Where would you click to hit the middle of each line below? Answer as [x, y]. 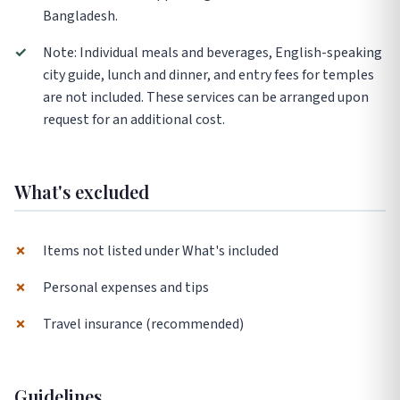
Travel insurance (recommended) [143, 325]
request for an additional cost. [134, 120]
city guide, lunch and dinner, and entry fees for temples [208, 75]
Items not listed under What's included [161, 251]
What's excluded [82, 192]
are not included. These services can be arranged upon [206, 98]
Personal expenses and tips [126, 288]
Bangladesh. [80, 17]
